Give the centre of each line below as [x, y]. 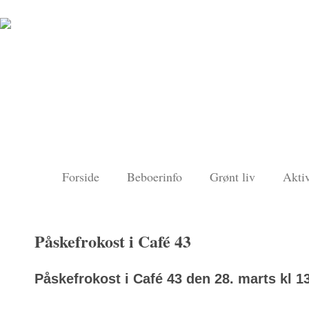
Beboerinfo [154, 177]
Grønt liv [232, 177]
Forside [81, 177]
